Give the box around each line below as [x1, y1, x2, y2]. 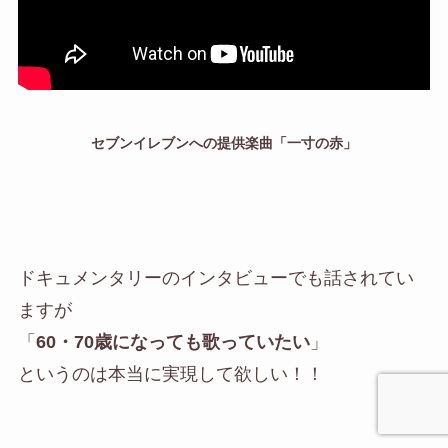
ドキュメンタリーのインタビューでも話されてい [17, 267, 414, 288]
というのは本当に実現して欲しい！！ [17, 363, 324, 384]
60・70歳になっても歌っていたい [35, 331, 310, 352]
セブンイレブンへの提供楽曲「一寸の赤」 [91, 135, 357, 152]
